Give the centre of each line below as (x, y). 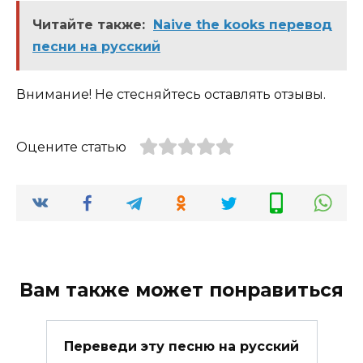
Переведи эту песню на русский (181, 346)
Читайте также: (89, 25)
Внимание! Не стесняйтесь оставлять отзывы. (171, 95)
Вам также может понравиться (181, 290)
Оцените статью (71, 147)
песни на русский (96, 47)
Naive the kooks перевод (243, 25)
